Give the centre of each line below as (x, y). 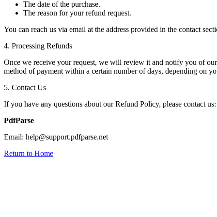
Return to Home (29, 153)
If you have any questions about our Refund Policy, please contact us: (110, 104)
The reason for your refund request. (77, 13)
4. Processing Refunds (38, 46)
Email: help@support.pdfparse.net (56, 137)
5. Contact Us (25, 87)
